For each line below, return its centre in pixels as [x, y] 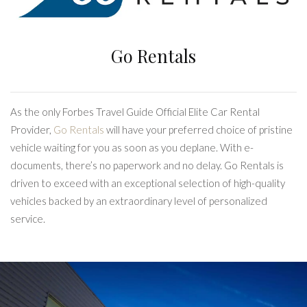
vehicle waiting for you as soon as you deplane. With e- [132, 148]
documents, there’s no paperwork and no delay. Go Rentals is [147, 165]
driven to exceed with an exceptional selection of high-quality [148, 183]
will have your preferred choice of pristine [198, 130]
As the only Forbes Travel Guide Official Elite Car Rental [135, 112]
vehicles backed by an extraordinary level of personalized [139, 201]
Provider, [32, 130]
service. [28, 219]
